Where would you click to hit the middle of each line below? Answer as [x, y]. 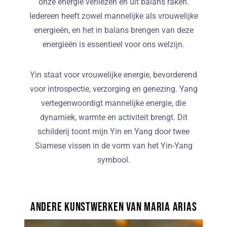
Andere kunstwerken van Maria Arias [113, 207]
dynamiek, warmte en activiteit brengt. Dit [113, 118]
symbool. [113, 160]
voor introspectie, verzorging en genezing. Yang [113, 89]
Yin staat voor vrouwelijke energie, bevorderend [113, 75]
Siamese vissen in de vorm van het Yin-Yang [113, 146]
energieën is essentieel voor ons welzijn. [113, 45]
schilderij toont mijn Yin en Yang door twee [113, 132]
